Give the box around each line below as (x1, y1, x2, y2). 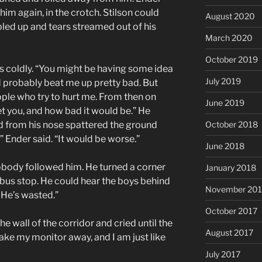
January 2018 (205, 163, 256, 173)
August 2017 (205, 227, 253, 238)
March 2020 (205, 33, 253, 43)
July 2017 (205, 249, 240, 260)
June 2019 (205, 98, 244, 108)
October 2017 (205, 206, 257, 216)
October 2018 (205, 119, 258, 130)
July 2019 (205, 76, 241, 87)
